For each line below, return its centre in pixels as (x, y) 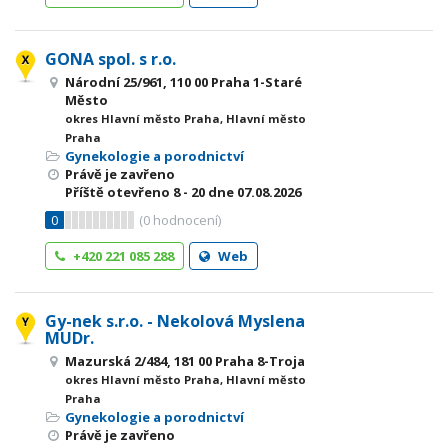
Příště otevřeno (119, 192)
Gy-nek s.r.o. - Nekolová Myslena (175, 321)
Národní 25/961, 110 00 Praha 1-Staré (183, 82)
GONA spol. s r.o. (110, 59)
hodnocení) (185, 220)
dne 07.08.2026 (253, 192)
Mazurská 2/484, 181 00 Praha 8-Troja (185, 361)
